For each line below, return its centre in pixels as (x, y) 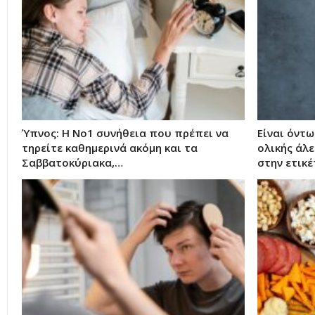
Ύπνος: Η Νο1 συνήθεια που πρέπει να (125, 133)
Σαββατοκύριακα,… (72, 162)
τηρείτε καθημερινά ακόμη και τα (110, 147)
